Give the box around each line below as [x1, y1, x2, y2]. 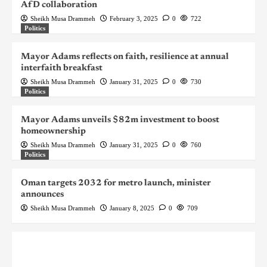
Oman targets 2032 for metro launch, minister [21, 179, 211, 188]
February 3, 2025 [110, 15, 158, 23]
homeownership [21, 127, 86, 136]
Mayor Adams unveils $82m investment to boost [21, 116, 219, 125]
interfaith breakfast [21, 64, 103, 73]
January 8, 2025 [110, 204, 154, 212]
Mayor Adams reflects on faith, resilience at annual [21, 52, 229, 62]
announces [21, 190, 64, 200]
